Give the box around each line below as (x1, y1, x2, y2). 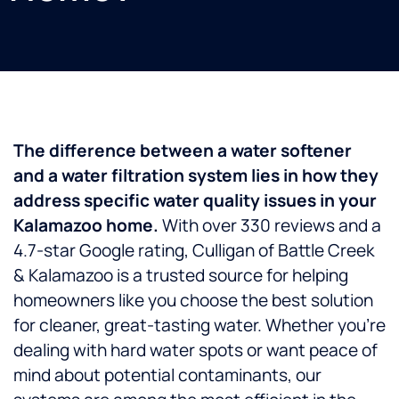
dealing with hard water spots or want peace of (13, 338, 378, 362)
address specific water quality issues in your (13, 189, 377, 213)
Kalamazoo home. (13, 214, 159, 238)
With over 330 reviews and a (159, 214, 381, 238)
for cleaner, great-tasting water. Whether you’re (13, 313, 386, 338)
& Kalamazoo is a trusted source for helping (13, 264, 348, 288)
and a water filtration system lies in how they (13, 164, 379, 188)
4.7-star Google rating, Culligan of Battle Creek (13, 239, 375, 263)
